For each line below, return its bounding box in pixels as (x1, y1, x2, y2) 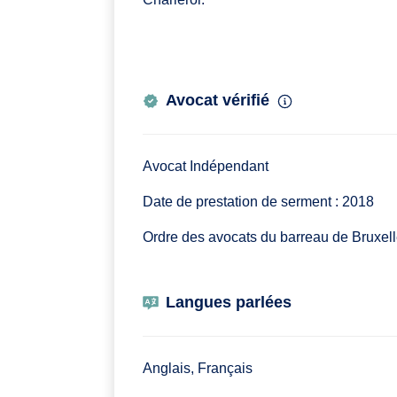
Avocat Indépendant (143, 159, 269, 175)
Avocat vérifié (166, 91, 269, 110)
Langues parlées (166, 293, 292, 312)
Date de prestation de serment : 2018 (143, 194, 374, 210)
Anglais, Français (143, 361, 253, 377)
